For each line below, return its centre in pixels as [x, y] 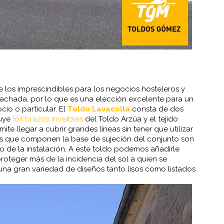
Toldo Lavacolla [99, 109]
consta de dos [157, 109]
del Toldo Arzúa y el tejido [130, 119]
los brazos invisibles [48, 119]
